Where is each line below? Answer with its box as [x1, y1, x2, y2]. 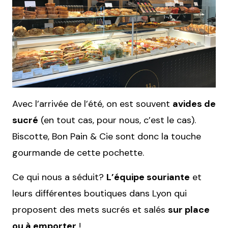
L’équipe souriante [106, 171, 190, 183]
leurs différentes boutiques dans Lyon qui [12, 187, 187, 199]
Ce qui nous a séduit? [12, 171, 106, 183]
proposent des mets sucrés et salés [12, 204, 168, 216]
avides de [173, 98, 216, 110]
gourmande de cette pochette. [12, 147, 144, 159]
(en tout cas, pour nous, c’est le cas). [38, 114, 196, 126]
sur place [168, 204, 210, 216]
